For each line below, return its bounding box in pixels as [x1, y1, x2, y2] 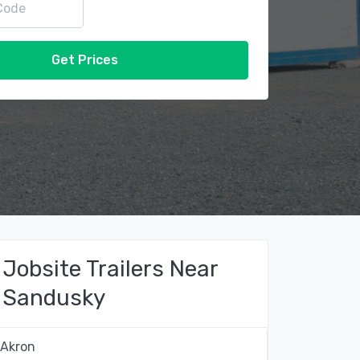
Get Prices [51, 52, 118, 67]
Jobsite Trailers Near [2, 256, 218, 282]
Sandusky [2, 284, 105, 311]
